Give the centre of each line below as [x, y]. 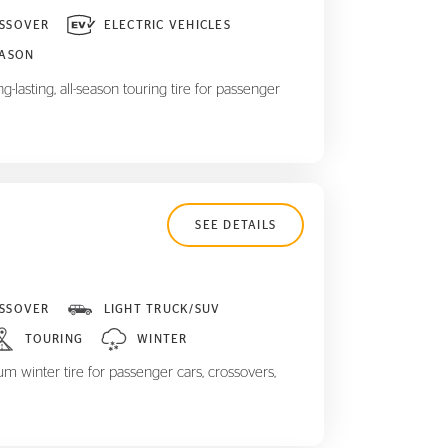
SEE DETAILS [235, 224]
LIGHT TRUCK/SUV [162, 308]
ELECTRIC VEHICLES [167, 24]
